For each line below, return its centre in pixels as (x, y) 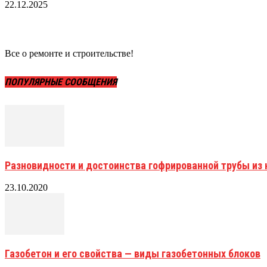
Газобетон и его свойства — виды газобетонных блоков (133, 254)
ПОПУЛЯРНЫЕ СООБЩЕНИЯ (61, 82)
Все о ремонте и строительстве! (69, 54)
